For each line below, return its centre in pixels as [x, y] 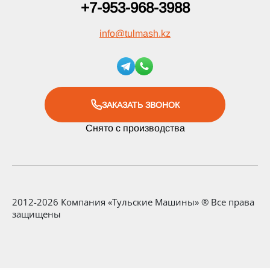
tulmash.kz [148, 33]
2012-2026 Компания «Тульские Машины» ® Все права [133, 202]
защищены [36, 214]
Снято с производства [135, 128]
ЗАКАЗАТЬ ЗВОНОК [140, 105]
